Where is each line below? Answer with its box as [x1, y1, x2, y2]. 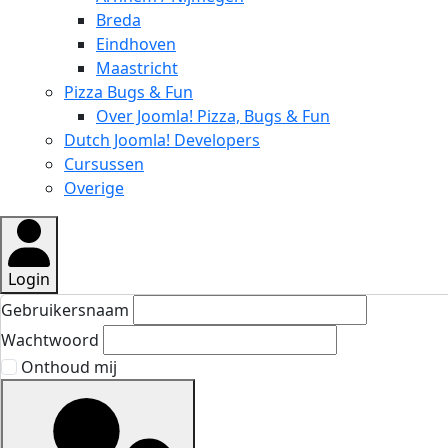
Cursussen [64, 152, 144, 175]
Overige [64, 176, 124, 199]
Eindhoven [96, 32, 176, 55]
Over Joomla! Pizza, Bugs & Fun [96, 104, 330, 127]
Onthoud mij [21, 355, 117, 378]
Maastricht [96, 56, 178, 79]
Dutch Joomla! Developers [64, 128, 260, 151]
